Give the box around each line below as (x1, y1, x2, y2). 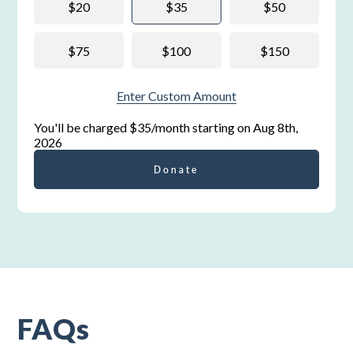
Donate (154, 162, 199, 176)
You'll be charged (33, 120, 129, 136)
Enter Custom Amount (116, 88, 236, 104)
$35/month (128, 120, 190, 136)
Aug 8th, (252, 120, 298, 136)
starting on (189, 120, 253, 136)
